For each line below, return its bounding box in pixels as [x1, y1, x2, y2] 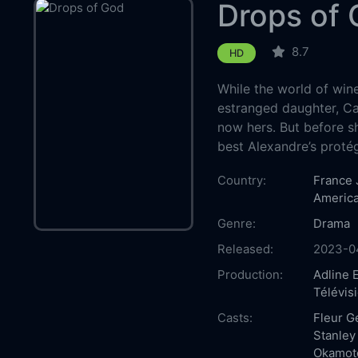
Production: [217, 266, 283, 282]
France [312, 172, 352, 188]
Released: [217, 241, 273, 257]
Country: [217, 172, 266, 188]
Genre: [217, 215, 256, 231]
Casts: [217, 309, 253, 325]
